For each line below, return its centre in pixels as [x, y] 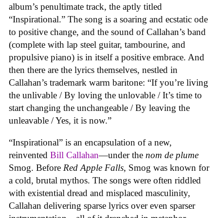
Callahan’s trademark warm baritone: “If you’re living [109, 83]
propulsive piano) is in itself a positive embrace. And [107, 57]
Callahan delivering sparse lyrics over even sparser [102, 205]
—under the [122, 155]
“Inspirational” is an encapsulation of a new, [90, 142]
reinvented [29, 155]
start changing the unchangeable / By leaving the [99, 108]
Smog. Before [36, 167]
